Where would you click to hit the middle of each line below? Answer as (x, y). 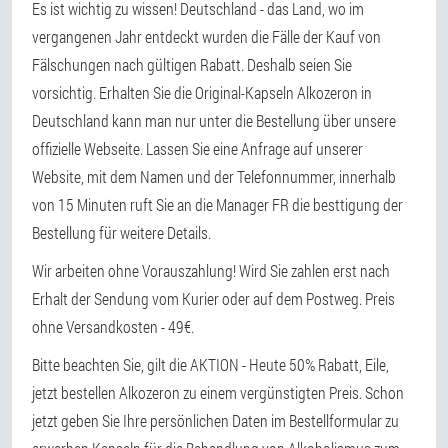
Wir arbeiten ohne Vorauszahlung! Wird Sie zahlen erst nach (211, 270)
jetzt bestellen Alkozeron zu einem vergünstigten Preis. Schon (218, 392)
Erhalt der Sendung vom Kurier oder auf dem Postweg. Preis (213, 298)
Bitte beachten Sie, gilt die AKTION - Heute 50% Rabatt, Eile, (210, 364)
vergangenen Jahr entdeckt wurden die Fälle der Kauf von (206, 36)
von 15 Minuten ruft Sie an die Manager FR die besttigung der (217, 204)
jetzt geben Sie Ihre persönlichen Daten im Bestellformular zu (215, 420)
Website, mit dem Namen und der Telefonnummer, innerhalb (214, 176)
